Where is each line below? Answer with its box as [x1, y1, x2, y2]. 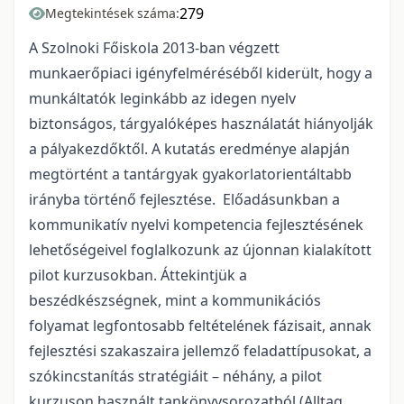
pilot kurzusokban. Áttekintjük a [29, 265, 247, 286]
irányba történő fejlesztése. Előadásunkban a [29, 189, 340, 210]
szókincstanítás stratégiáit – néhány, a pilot [29, 366, 322, 387]
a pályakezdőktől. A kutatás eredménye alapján [29, 139, 350, 160]
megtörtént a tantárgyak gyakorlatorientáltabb [29, 164, 352, 185]
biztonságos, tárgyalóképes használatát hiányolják [29, 114, 373, 134]
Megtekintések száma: [45, 5, 179, 23]
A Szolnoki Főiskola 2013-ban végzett [29, 38, 280, 59]
